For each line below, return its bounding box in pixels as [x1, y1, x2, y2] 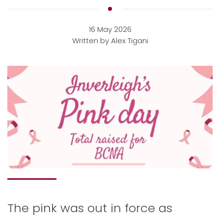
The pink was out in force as [7, 200, 172, 216]
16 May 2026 [88, 24, 132, 34]
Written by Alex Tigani [72, 35, 148, 46]
